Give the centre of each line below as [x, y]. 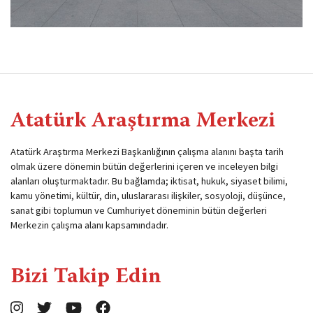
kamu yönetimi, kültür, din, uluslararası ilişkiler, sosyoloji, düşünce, [148, 195]
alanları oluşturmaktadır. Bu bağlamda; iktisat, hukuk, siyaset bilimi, [149, 181]
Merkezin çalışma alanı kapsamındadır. [89, 225]
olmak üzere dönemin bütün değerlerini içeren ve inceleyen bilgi [144, 166]
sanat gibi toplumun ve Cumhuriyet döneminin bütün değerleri [139, 210]
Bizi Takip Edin [86, 277]
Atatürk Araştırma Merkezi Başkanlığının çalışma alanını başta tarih [147, 151]
